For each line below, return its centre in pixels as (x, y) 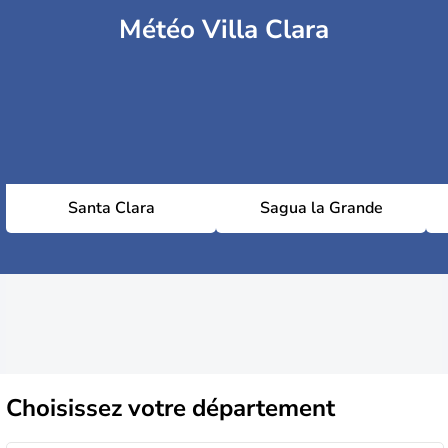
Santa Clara (111, 208)
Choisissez (67, 407)
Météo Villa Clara (224, 29)
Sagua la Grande (321, 208)
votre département (231, 407)
